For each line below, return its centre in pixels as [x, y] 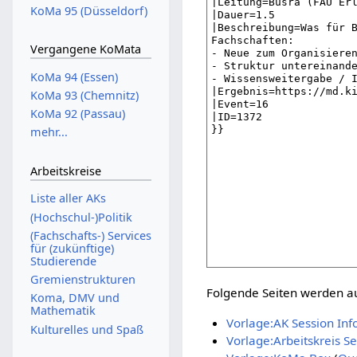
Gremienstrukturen [82, 280]
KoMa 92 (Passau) [77, 114]
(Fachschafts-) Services [90, 235]
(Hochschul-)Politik [81, 217]
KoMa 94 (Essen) [74, 76]
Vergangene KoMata [85, 49]
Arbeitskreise [65, 171]
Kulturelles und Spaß [86, 329]
